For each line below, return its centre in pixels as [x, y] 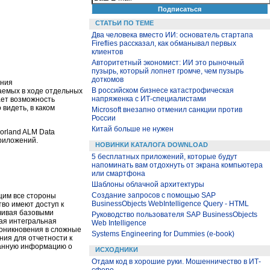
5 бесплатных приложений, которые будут [165, 157]
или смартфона [118, 174]
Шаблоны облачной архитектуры [148, 184]
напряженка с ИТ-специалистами [149, 99]
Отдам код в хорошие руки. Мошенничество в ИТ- [176, 262]
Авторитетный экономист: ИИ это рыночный [168, 63]
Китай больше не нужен [133, 129]
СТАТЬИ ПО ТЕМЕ [124, 23]
